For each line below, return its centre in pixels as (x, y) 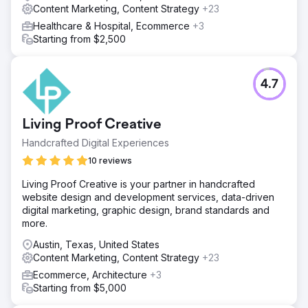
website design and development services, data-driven (148, 197)
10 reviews (110, 160)
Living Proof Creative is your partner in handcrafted (139, 184)
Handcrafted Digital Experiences (96, 142)
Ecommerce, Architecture (91, 274)
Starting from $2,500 (79, 38)
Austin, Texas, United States (96, 244)
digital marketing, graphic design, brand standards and (146, 210)
